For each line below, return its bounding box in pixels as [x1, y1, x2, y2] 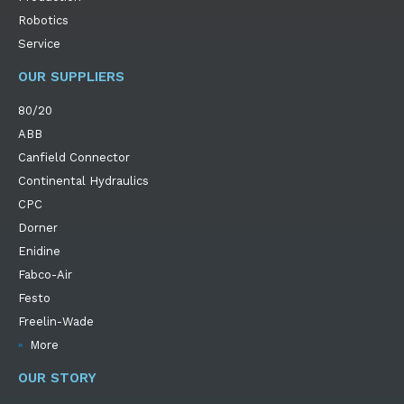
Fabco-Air [18, 268, 72, 282]
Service [18, 37, 60, 51]
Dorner [18, 221, 58, 235]
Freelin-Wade [18, 315, 94, 329]
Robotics [18, 14, 69, 28]
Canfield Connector [18, 151, 130, 165]
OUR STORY [18, 370, 96, 387]
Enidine [18, 244, 60, 259]
